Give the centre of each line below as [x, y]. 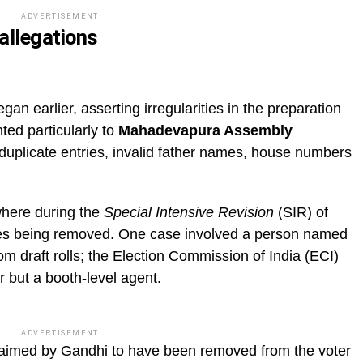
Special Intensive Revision [189, 213]
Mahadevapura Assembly [205, 131]
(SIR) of [301, 213]
